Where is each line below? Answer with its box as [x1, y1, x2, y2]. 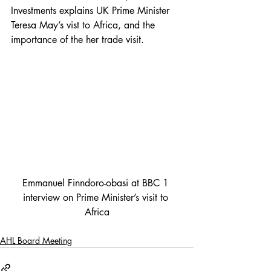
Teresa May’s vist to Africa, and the [11, 19, 158, 31]
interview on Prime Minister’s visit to [22, 191, 171, 204]
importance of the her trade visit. [11, 33, 144, 46]
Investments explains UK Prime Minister [11, 4, 172, 17]
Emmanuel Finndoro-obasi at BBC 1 [22, 177, 172, 189]
